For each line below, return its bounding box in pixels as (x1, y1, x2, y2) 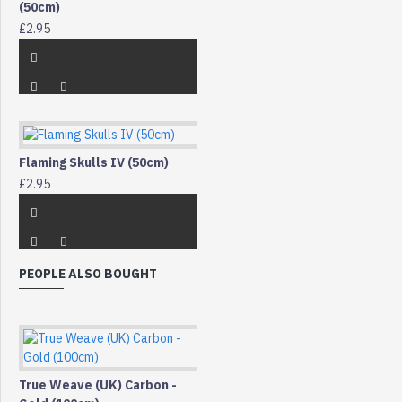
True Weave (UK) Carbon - (19, 376, 177, 393)
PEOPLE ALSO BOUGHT (19, 265, 157, 282)
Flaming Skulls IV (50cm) (19, 153, 169, 170)
